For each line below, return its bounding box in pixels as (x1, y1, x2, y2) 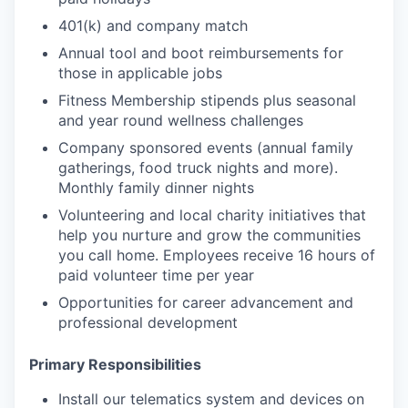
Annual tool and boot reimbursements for (58, 43, 343, 62)
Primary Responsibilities (29, 354, 201, 373)
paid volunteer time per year (58, 265, 254, 284)
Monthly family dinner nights (58, 178, 254, 197)
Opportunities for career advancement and (58, 292, 353, 311)
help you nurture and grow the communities (58, 225, 361, 244)
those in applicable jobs (58, 63, 222, 82)
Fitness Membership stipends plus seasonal (58, 90, 356, 109)
